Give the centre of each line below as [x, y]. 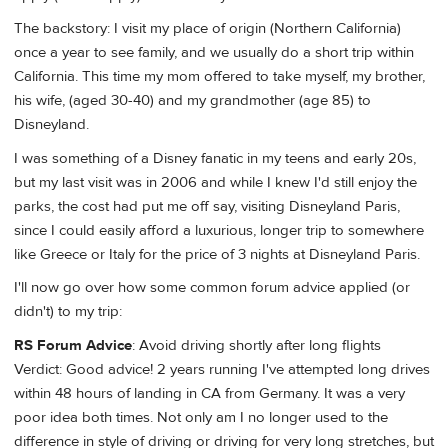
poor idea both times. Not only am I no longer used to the [201, 417]
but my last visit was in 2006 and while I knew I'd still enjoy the [215, 182]
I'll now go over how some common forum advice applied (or [212, 288]
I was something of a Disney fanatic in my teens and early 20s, [215, 158]
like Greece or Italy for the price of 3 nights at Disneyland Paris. [217, 254]
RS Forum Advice [73, 345]
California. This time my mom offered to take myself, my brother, [219, 77]
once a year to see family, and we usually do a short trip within [214, 53]
